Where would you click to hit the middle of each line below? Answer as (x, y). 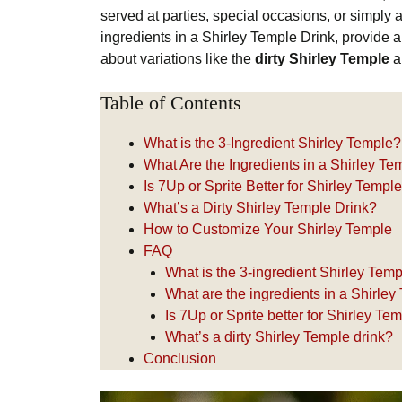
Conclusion (180, 358)
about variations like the (178, 58)
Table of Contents (171, 102)
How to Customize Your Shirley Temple (268, 229)
